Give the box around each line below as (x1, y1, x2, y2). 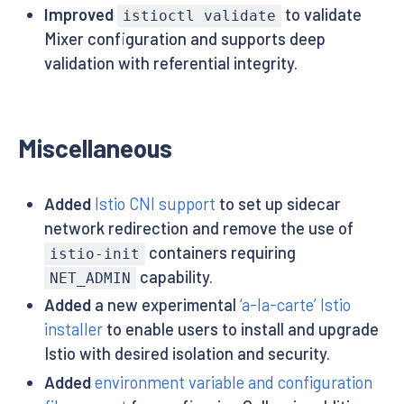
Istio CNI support (94, 193, 216, 214)
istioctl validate (122, 6, 276, 24)
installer (43, 319, 103, 340)
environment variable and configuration (94, 372, 372, 392)
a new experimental (90, 295, 240, 316)
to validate (281, 4, 363, 24)
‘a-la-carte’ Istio (239, 295, 351, 316)
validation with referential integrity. (43, 52, 298, 73)
